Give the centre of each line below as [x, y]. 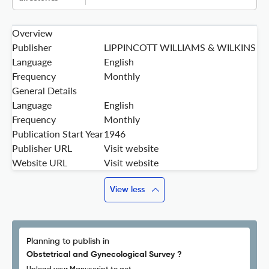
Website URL [40, 163]
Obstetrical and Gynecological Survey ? [104, 255]
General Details [44, 91]
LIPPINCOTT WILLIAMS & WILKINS [180, 47]
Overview [32, 33]
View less [127, 190]
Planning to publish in [68, 242]
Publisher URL [42, 148]
